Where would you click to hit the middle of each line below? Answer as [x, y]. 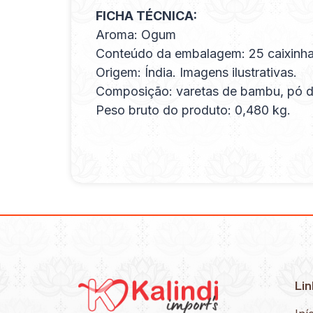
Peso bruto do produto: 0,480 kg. [193, 110]
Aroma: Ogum [136, 35]
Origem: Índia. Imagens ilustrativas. [196, 73]
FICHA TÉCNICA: [146, 16]
